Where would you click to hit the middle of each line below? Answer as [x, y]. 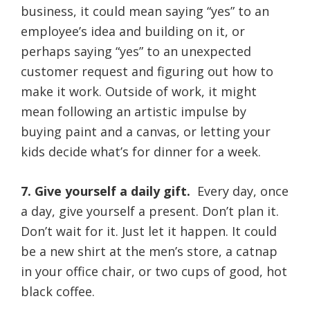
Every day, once [243, 191]
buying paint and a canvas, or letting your [146, 131]
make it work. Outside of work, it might [139, 91]
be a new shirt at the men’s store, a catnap [149, 251]
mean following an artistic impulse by [134, 111]
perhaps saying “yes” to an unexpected [136, 51]
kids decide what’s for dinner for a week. [141, 151]
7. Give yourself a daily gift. [109, 191]
